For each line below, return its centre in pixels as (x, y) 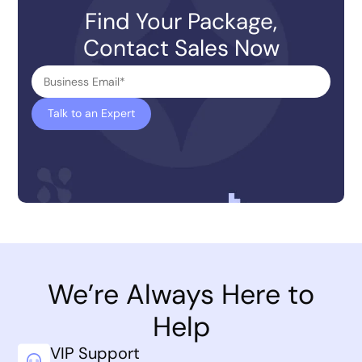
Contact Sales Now (181, 48)
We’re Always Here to (181, 294)
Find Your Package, (181, 21)
